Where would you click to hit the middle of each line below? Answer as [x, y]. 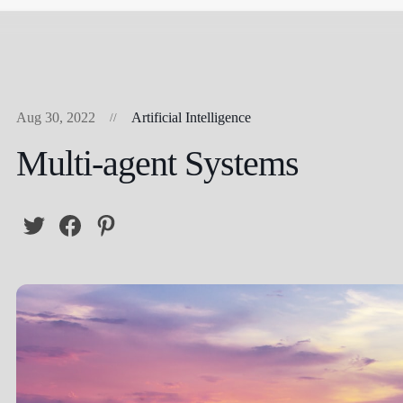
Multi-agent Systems [157, 163]
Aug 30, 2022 [56, 117]
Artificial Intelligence [191, 117]
